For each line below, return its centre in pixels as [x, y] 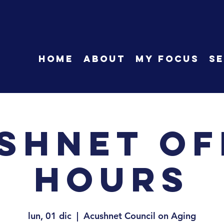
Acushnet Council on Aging [140, 216]
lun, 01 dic [50, 216]
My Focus [167, 59]
